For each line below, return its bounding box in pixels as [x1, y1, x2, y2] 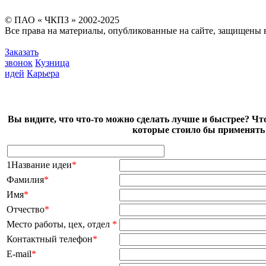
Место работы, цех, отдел [7, 219, 112, 230]
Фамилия [7, 175, 44, 185]
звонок [5, 58, 33, 68]
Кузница [35, 58, 69, 68]
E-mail [7, 249, 31, 259]
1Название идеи [7, 160, 72, 170]
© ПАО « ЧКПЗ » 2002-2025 [5, 15, 122, 26]
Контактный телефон [7, 234, 93, 245]
